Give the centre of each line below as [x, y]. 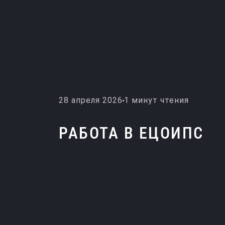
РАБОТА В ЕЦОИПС [131, 133]
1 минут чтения [156, 100]
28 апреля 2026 [91, 100]
